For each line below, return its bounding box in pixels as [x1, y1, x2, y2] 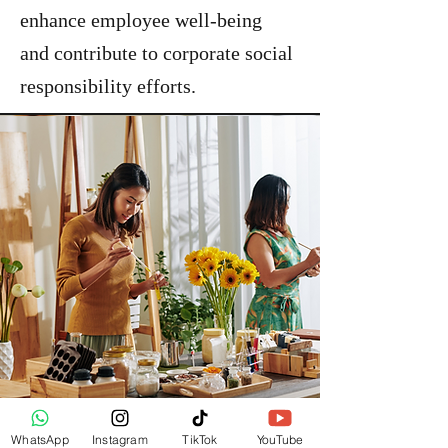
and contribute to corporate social [20, 42, 293, 64]
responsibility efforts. [20, 75, 196, 97]
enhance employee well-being [20, 9, 262, 31]
